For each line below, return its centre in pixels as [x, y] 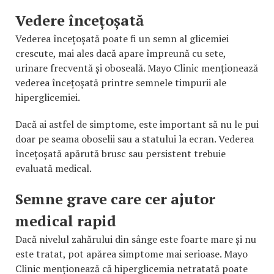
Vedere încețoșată [80, 20]
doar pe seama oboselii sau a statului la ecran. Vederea [135, 139]
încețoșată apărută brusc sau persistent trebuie [120, 154]
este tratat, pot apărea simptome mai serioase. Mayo [131, 254]
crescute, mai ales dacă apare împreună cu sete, [120, 54]
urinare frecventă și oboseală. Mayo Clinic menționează [137, 68]
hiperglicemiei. [48, 98]
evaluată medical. [54, 168]
